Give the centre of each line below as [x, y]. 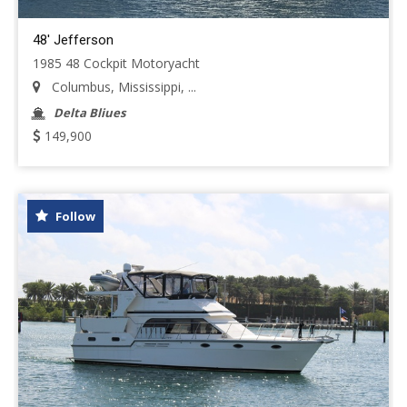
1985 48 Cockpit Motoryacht [116, 63]
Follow [74, 216]
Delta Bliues [89, 113]
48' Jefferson [73, 40]
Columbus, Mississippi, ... [122, 87]
